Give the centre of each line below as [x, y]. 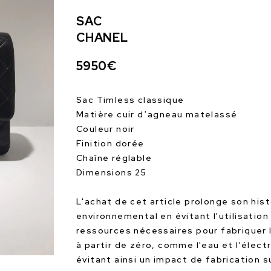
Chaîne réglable [114, 158]
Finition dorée [110, 143]
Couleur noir [106, 129]
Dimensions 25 [112, 172]
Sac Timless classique [130, 100]
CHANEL [102, 38]
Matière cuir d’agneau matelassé [157, 114]
